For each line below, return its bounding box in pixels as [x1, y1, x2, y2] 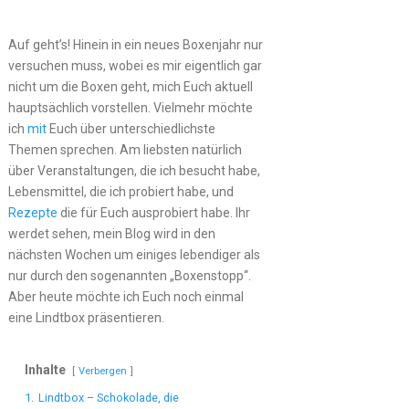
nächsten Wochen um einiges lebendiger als [7, 247, 260, 263]
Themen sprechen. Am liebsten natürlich [7, 142, 242, 158]
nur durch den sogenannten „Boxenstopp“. [7, 268, 251, 284]
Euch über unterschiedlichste [46, 121, 215, 137]
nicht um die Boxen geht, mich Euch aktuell [7, 79, 253, 95]
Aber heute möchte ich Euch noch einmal [7, 289, 244, 305]
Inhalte [24, 362, 66, 378]
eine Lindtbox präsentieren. [7, 310, 164, 326]
